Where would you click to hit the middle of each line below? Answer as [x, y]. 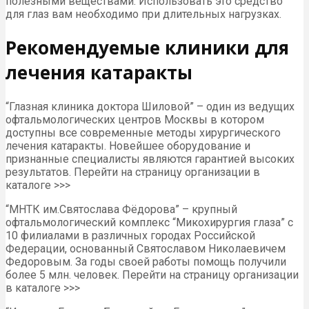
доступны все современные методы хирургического [143, 132]
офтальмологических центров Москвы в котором [135, 119]
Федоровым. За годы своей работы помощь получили [146, 261]
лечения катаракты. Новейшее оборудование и [128, 146]
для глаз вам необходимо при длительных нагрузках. [143, 14]
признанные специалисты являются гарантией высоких [150, 159]
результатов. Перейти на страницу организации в [133, 172]
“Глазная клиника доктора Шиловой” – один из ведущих [150, 106]
